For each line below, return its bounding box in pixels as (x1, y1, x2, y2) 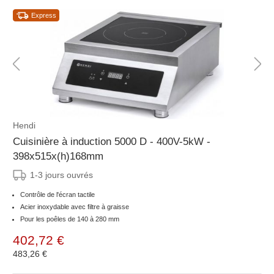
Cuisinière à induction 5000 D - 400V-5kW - (13, 136, 210, 148)
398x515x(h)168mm (13, 150, 103, 163)
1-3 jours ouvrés (30, 170, 93, 180)
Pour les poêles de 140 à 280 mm (20, 215, 119, 223)
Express (31, 12, 56, 20)
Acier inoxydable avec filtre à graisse (20, 203, 129, 211)
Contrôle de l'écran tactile (20, 191, 95, 199)
